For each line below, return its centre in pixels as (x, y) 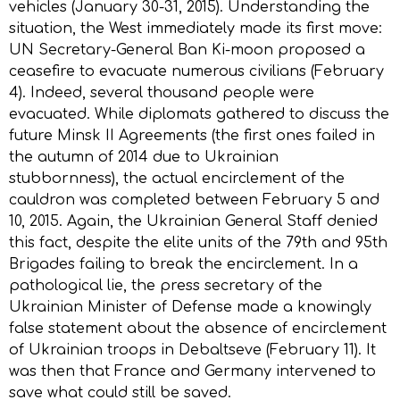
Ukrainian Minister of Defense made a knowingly (190, 307)
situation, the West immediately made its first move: (196, 28)
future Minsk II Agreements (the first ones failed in (192, 135)
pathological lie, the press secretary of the (166, 285)
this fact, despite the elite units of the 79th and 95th (198, 242)
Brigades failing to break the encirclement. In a (183, 264)
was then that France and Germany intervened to (192, 371)
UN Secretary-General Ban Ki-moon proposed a (187, 50)
